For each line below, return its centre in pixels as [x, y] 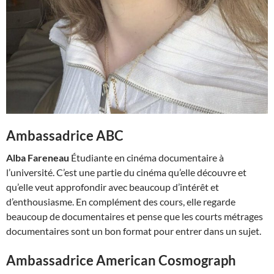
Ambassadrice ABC [65, 136]
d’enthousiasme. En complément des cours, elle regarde [121, 202]
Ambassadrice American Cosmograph [121, 261]
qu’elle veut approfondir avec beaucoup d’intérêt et [113, 187]
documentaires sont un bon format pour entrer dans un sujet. [134, 231]
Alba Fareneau [38, 158]
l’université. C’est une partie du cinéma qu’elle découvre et [126, 172]
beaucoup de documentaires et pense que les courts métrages [135, 217]
